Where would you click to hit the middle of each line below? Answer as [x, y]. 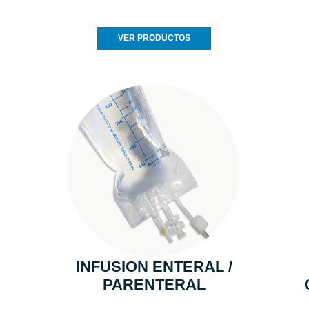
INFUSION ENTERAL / [154, 267]
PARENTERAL [154, 285]
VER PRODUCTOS [154, 38]
